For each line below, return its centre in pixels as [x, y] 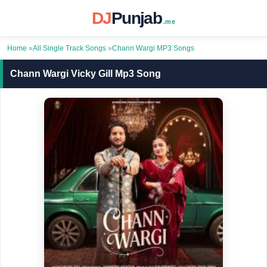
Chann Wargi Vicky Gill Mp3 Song [86, 74]
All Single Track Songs [69, 48]
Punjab [136, 18]
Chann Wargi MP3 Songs [153, 48]
